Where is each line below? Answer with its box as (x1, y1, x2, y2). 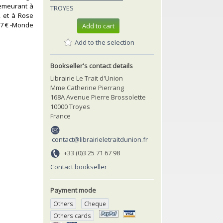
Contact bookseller (50, 162, 107, 171)
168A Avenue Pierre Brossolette (50, 92, 146, 102)
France (50, 111, 71, 120)
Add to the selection (75, 37, 134, 47)
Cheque (84, 199, 106, 208)
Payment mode (50, 185, 96, 195)
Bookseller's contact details (50, 61, 133, 70)
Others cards (53, 211, 91, 220)
